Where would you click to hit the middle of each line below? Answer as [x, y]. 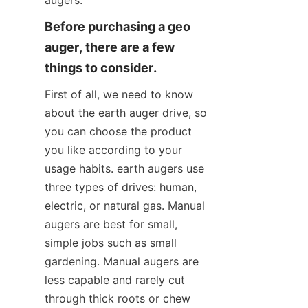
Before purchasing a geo [118, 27]
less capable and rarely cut [115, 280]
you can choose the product [118, 132]
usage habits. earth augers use [124, 169]
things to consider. [101, 68]
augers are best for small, [111, 224]
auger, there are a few [110, 47]
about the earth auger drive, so [126, 113]
